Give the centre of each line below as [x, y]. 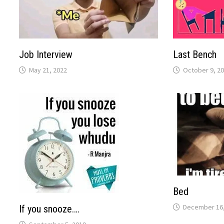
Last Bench [194, 55]
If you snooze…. [49, 209]
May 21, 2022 [48, 70]
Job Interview [46, 55]
